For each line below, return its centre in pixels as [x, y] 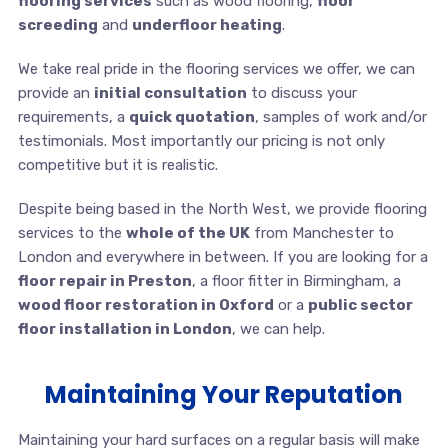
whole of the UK [187, 232]
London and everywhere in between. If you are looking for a [222, 256]
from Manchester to [321, 232]
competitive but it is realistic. [117, 164]
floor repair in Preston [104, 280]
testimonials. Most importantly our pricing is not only [201, 140]
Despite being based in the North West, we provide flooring [222, 208]
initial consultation [170, 92]
